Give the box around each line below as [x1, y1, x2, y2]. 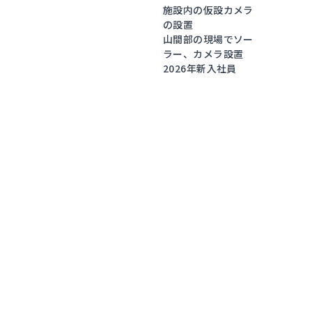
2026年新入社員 [163, 61, 237, 75]
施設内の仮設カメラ [163, 3, 253, 17]
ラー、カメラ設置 [163, 47, 244, 61]
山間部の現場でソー [163, 32, 253, 46]
